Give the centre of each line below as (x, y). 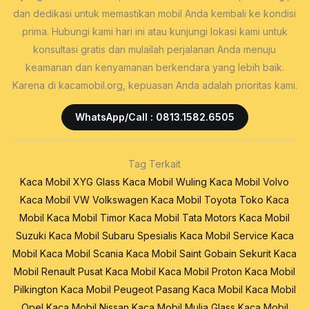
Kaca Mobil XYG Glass (70, 182)
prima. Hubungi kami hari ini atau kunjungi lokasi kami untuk (154, 32)
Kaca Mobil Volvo (249, 182)
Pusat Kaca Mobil (117, 272)
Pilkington (36, 290)
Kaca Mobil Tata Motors (183, 218)
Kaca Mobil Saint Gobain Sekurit (199, 254)
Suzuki (31, 236)
